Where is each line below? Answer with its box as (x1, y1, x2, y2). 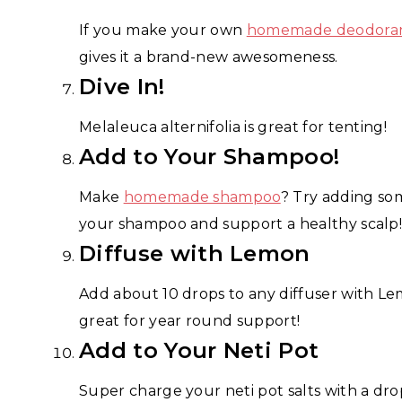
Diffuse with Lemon (79, 240, 310, 267)
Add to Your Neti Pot (79, 336, 319, 363)
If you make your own (79, 21, 247, 39)
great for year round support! (79, 311, 301, 329)
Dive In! (79, 73, 165, 100)
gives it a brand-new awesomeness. (79, 48, 338, 66)
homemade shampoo (123, 188, 281, 205)
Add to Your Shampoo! (79, 143, 340, 170)
